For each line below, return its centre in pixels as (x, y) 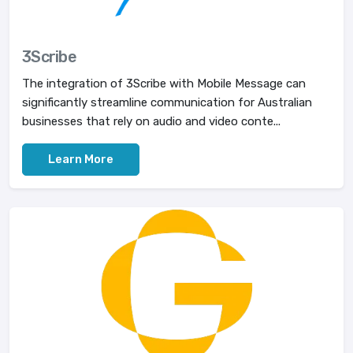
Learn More (81, 159)
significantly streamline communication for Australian (167, 102)
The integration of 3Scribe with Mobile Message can (164, 84)
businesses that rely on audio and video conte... (151, 121)
